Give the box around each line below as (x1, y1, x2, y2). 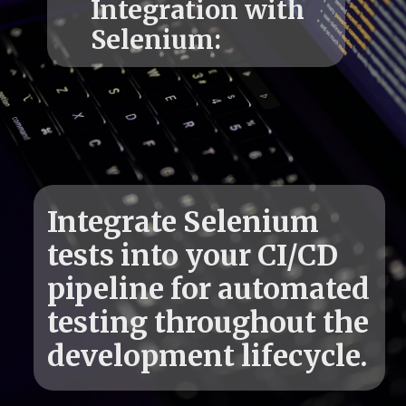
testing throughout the (47, 304, 370, 342)
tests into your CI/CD (47, 237, 339, 275)
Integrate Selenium (47, 204, 320, 241)
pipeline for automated (47, 271, 371, 308)
